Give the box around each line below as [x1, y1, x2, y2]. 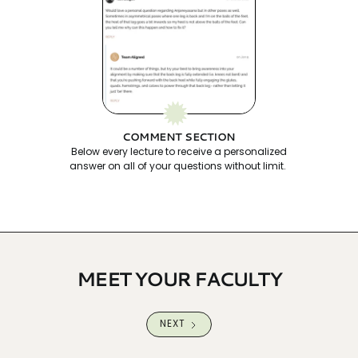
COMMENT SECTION [122, 129, 236, 145]
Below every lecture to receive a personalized [70, 145, 287, 159]
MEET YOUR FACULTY [77, 265, 281, 292]
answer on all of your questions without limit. [69, 159, 288, 173]
